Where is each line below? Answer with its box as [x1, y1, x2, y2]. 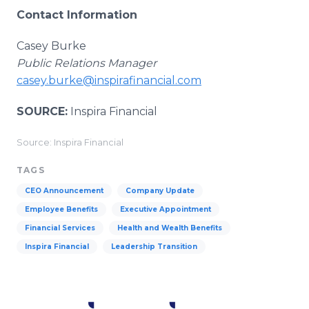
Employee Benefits [25, 205, 98, 214]
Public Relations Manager [17, 57, 157, 70]
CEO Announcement [25, 186, 103, 195]
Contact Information [17, 8, 137, 21]
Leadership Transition [111, 242, 197, 251]
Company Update [126, 186, 195, 195]
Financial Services [25, 223, 95, 232]
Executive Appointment [120, 205, 211, 214]
